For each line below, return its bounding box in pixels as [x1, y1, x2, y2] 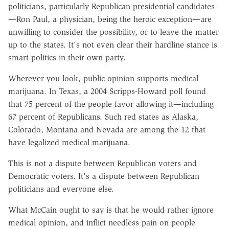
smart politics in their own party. [8, 52, 126, 62]
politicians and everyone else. [8, 184, 114, 194]
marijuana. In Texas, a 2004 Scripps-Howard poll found [8, 86, 206, 96]
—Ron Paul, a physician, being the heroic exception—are [8, 14, 212, 24]
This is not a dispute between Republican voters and [8, 158, 197, 168]
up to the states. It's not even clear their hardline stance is [8, 39, 217, 50]
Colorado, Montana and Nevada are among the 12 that [8, 124, 205, 134]
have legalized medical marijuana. [8, 137, 130, 147]
